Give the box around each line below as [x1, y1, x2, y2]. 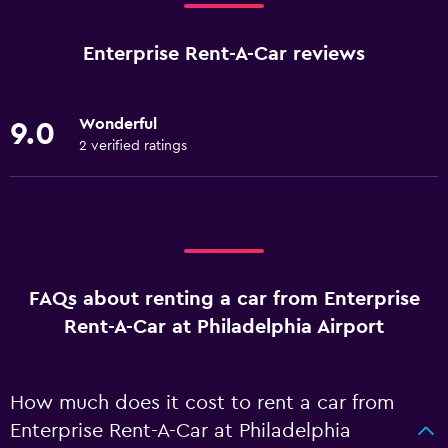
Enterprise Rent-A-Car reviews [83, 44, 365, 64]
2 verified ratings [79, 139, 187, 153]
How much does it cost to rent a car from [10, 393, 394, 413]
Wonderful [79, 116, 157, 132]
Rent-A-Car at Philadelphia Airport [64, 317, 384, 337]
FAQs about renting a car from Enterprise [28, 289, 420, 309]
